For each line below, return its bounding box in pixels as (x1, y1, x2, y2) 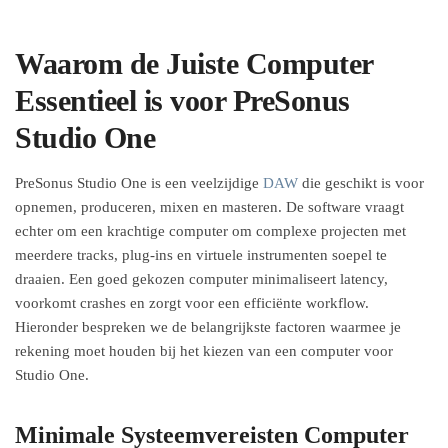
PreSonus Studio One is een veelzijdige (15, 175, 263, 192)
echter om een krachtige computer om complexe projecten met (15, 223, 406, 240)
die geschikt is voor (298, 175, 424, 192)
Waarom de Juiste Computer (15, 47, 373, 81)
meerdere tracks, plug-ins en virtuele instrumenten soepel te (15, 247, 387, 264)
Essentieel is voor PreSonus (15, 84, 350, 118)
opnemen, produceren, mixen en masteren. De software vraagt (15, 199, 404, 216)
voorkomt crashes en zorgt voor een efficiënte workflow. (15, 295, 369, 312)
